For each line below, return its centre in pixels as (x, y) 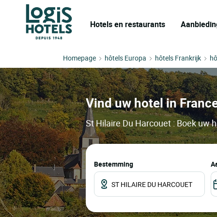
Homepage (79, 58)
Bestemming (114, 164)
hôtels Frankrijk (178, 58)
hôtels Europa (125, 58)
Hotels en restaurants (128, 24)
